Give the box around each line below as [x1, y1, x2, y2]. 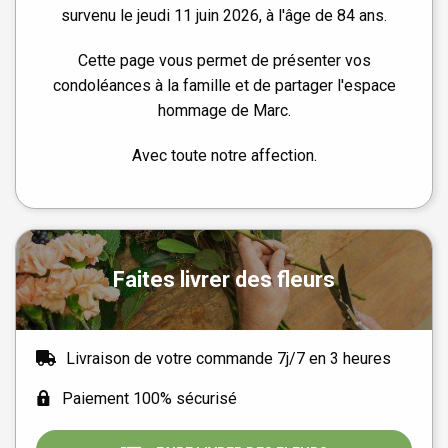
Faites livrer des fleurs [113, 267, 335, 293]
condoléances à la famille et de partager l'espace [52, 75, 396, 95]
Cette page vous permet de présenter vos [77, 50, 371, 70]
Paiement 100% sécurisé [62, 388, 237, 408]
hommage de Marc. [157, 100, 291, 120]
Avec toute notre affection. [131, 145, 317, 165]
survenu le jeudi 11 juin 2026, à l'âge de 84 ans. [61, 5, 387, 25]
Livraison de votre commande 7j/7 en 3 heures [66, 348, 391, 368]
